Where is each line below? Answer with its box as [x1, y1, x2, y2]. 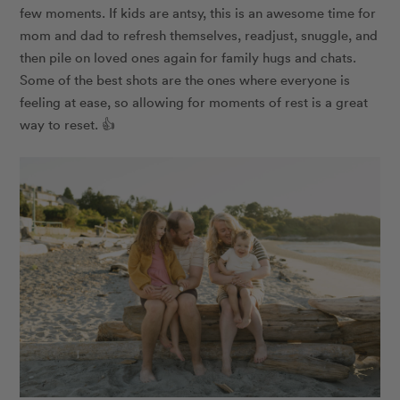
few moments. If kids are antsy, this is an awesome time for [20, 4, 377, 22]
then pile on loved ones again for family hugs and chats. [20, 48, 357, 67]
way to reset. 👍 [20, 115, 116, 134]
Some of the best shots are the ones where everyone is [20, 71, 351, 89]
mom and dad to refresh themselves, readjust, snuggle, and [20, 26, 379, 45]
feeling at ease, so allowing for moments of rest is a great [20, 93, 369, 112]
